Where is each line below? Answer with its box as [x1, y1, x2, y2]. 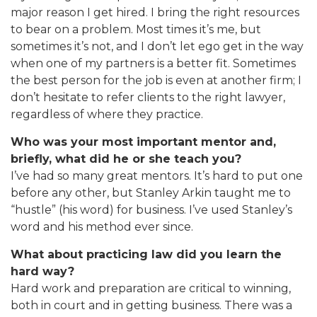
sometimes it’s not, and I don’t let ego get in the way [11, 40, 304, 54]
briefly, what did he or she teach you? [11, 152, 241, 166]
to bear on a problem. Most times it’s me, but [11, 23, 261, 37]
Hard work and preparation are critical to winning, [11, 282, 291, 296]
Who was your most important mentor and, [11, 135, 276, 149]
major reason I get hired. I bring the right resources [11, 6, 299, 20]
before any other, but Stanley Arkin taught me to [11, 186, 291, 200]
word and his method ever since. [11, 220, 193, 234]
